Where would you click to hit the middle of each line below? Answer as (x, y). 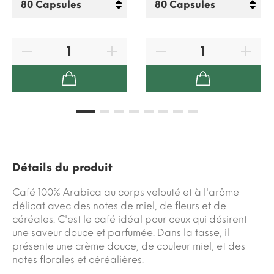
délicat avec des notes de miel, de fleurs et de (119, 206)
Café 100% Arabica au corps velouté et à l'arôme (126, 193)
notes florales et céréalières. (78, 260)
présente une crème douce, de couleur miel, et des (129, 246)
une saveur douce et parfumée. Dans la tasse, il (121, 233)
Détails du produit (62, 168)
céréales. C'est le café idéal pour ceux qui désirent (130, 220)
